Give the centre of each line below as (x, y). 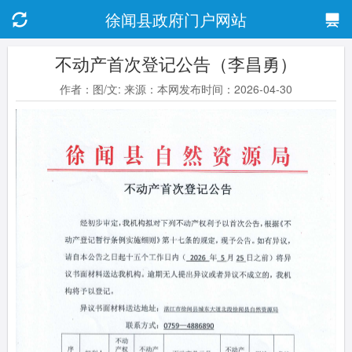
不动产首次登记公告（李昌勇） (176, 63)
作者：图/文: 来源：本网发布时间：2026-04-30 (176, 89)
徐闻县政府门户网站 (176, 19)
